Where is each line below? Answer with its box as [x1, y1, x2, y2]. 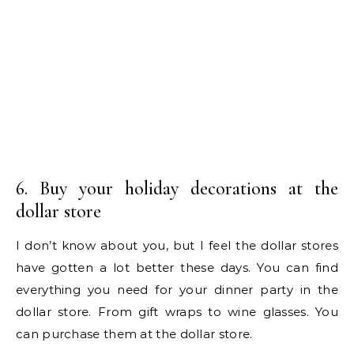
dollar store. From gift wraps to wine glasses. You [16, 304, 338, 320]
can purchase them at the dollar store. [16, 326, 253, 342]
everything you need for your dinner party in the [16, 282, 338, 298]
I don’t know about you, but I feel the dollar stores [16, 238, 338, 254]
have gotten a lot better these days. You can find [16, 260, 338, 276]
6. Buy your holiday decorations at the [16, 177, 338, 201]
